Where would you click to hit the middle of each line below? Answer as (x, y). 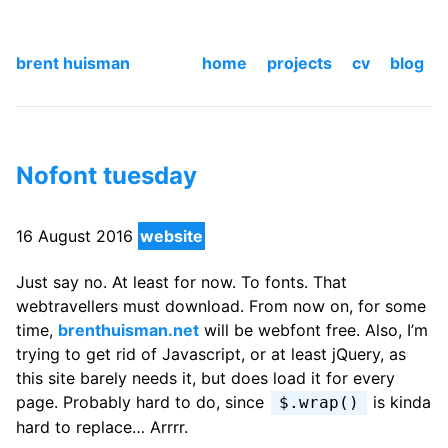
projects (299, 63)
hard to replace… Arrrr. (102, 427)
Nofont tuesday (106, 176)
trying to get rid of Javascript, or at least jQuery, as (211, 354)
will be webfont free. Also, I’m (313, 330)
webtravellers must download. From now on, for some (221, 306)
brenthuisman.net (128, 330)
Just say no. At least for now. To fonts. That (181, 282)
